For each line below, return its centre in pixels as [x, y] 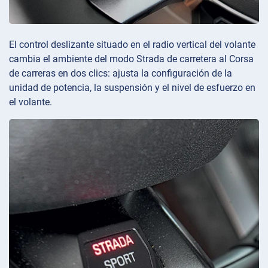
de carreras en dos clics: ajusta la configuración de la [121, 73]
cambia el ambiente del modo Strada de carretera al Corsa [131, 59]
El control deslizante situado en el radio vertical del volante [132, 44]
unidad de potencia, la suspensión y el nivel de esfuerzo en [132, 87]
